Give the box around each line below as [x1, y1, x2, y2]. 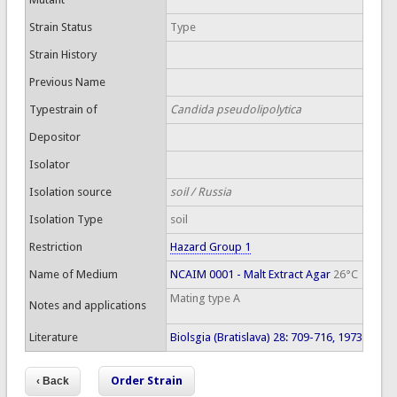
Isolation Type [28, 213, 103, 226]
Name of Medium [28, 268, 118, 281]
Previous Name [28, 75, 105, 89]
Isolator [28, 158, 70, 171]
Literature [28, 331, 78, 344]
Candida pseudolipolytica [169, 103, 301, 116]
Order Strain [111, 374, 183, 387]
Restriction [28, 240, 82, 253]
